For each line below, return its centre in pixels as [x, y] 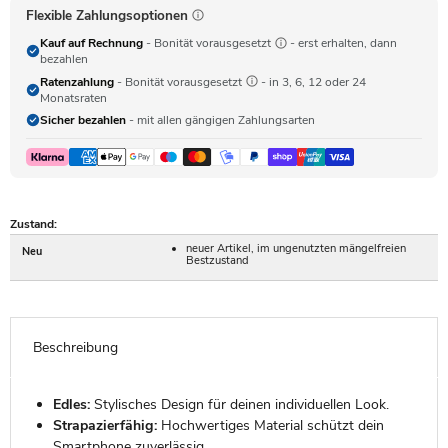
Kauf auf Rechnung [91, 43]
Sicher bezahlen [83, 120]
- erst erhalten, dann [342, 43]
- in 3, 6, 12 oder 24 [312, 81]
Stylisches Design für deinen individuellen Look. [239, 404]
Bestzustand [218, 260]
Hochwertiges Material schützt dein [270, 425]
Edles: [71, 404]
